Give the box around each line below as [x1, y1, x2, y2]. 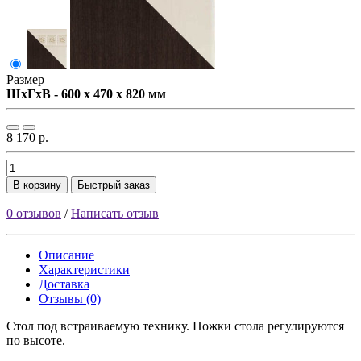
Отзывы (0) [39, 292, 101, 306]
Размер [6, 73, 44, 87]
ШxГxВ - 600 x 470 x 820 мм [6, 87, 166, 102]
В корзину [13, 179, 61, 192]
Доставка [39, 277, 89, 292]
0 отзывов [6, 206, 61, 221]
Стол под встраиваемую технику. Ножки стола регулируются [6, 319, 344, 334]
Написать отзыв [71, 206, 159, 221]
